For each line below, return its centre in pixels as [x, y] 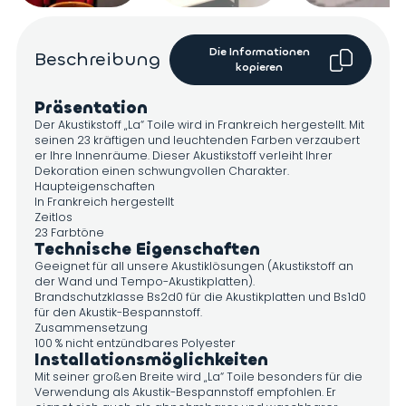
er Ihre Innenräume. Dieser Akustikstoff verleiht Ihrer [184, 155]
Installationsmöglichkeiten [151, 360]
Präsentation [91, 108]
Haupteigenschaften [95, 186]
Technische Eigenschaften [147, 249]
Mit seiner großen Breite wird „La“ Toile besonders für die [198, 377]
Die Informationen [259, 52]
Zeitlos [53, 217]
